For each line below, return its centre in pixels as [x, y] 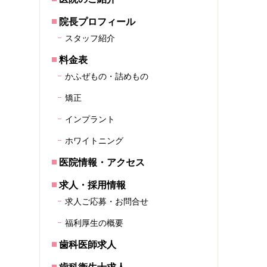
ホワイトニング [94, 141]
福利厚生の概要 [94, 223]
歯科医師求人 [88, 245]
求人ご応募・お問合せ [107, 201]
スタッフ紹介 [90, 38]
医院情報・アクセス [102, 162]
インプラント [90, 119]
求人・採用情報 [92, 185]
